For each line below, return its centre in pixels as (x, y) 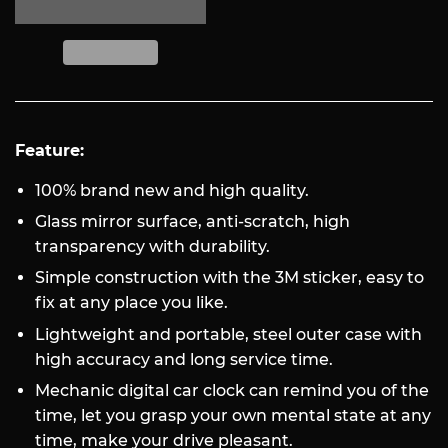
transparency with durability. (152, 247)
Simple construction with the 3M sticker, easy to (229, 278)
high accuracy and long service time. (184, 359)
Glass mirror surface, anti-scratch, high (192, 222)
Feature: (49, 150)
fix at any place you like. (131, 303)
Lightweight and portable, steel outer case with (228, 334)
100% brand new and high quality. (172, 190)
